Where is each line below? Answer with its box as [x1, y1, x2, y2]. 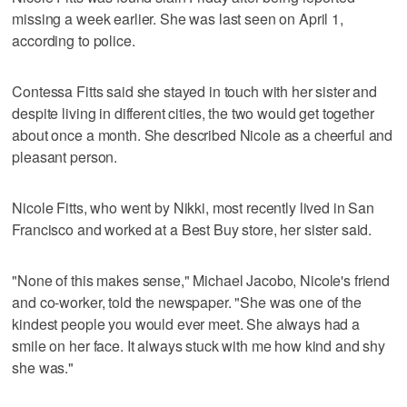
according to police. [12, 29, 135, 51]
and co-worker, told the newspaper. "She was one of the [12, 291, 362, 313]
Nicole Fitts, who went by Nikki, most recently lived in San [12, 196, 375, 218]
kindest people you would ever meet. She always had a [12, 313, 361, 334]
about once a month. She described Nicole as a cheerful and [12, 124, 393, 145]
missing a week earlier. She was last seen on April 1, [12, 7, 343, 29]
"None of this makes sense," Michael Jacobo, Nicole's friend [12, 269, 391, 291]
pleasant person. [12, 145, 118, 167]
